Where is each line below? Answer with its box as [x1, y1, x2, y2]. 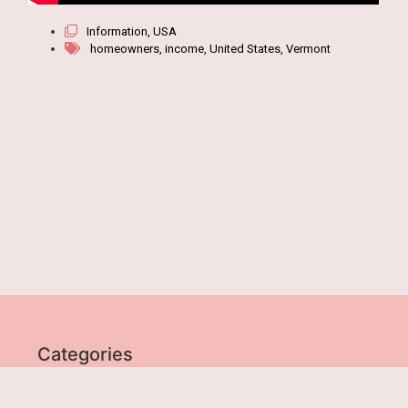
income [165, 41, 205, 56]
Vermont [286, 41, 331, 56]
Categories [37, 343, 134, 366]
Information [87, 24, 148, 38]
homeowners [90, 41, 160, 56]
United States [209, 41, 281, 56]
